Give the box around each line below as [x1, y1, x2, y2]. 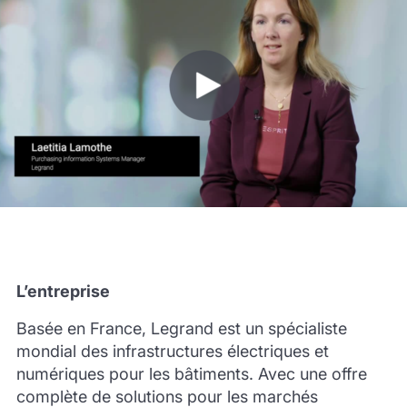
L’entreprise [15, 281, 110, 301]
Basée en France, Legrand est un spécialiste [15, 318, 347, 338]
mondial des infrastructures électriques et [15, 341, 329, 361]
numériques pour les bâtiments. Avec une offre [15, 363, 367, 383]
